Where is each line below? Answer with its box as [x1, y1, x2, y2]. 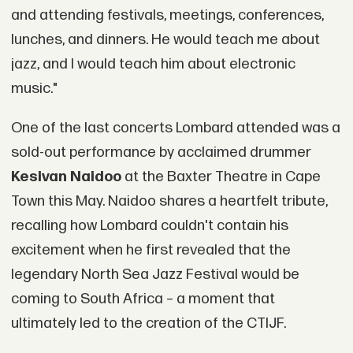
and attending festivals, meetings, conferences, [10, 6, 324, 25]
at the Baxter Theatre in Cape [121, 167, 321, 186]
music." [10, 80, 58, 98]
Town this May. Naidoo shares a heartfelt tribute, [10, 191, 328, 210]
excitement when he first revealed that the [10, 240, 291, 259]
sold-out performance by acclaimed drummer [10, 143, 311, 162]
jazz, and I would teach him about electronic [10, 55, 295, 74]
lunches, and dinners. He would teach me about [10, 31, 320, 50]
